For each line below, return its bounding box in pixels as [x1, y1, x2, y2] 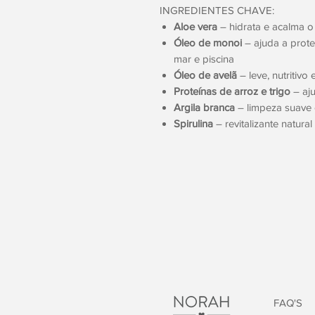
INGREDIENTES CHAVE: [160, 4, 274, 16]
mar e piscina [174, 52, 234, 65]
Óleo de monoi [174, 36, 242, 49]
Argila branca [174, 101, 235, 113]
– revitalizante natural [213, 117, 312, 129]
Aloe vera [174, 20, 217, 32]
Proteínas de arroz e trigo [174, 84, 290, 97]
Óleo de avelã [174, 68, 237, 81]
